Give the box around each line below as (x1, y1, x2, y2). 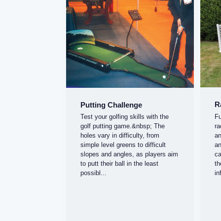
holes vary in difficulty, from (80, 132, 159, 140)
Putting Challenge (80, 100, 142, 109)
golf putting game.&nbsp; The (80, 122, 165, 130)
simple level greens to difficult (80, 141, 166, 149)
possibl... (80, 169, 107, 177)
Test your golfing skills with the (80, 113, 169, 121)
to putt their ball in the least (80, 160, 158, 168)
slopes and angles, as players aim (80, 150, 178, 158)
